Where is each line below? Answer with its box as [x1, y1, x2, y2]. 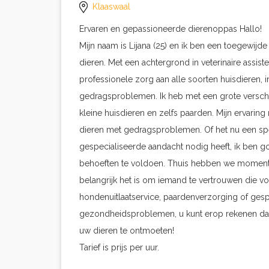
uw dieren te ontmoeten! [79, 226, 174, 235]
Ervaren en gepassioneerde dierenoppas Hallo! [79, 24, 262, 34]
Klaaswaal [92, 2, 130, 11]
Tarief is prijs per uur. [79, 243, 159, 252]
